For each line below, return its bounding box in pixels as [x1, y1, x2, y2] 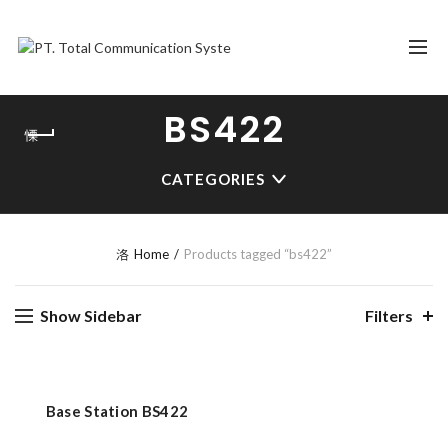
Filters [365, 306, 413, 325]
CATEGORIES [161, 170, 265, 188]
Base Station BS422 [45, 402, 189, 420]
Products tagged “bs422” [184, 246, 332, 262]
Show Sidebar [40, 306, 142, 325]
